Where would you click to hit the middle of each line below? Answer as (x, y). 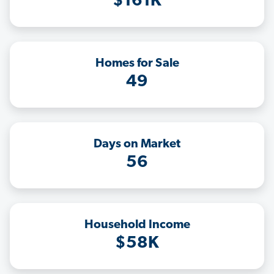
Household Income (137, 225)
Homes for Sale (137, 64)
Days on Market (137, 145)
